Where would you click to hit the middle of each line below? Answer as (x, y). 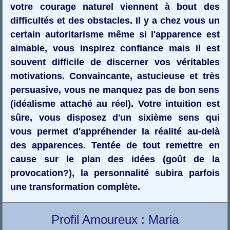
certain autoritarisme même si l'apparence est (115, 34)
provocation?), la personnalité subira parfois (115, 173)
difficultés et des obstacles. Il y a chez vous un (115, 20)
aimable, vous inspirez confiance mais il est (115, 48)
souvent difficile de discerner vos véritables (115, 62)
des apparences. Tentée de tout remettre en (115, 145)
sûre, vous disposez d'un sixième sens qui (115, 117)
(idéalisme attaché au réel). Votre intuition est (115, 103)
